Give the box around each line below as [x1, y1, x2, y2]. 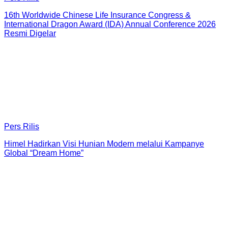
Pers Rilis [4, 122, 39, 131]
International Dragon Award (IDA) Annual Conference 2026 [4, 19, 216, 28]
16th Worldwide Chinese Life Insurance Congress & [4, 10, 191, 19]
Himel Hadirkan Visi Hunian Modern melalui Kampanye [4, 139, 204, 148]
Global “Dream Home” [4, 148, 83, 157]
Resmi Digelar [4, 28, 56, 38]
